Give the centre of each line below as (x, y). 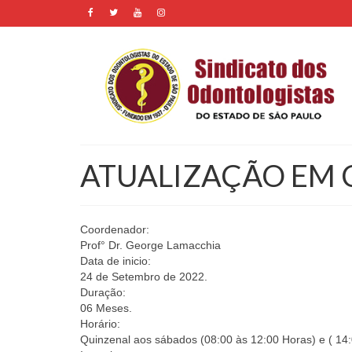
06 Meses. (106, 308)
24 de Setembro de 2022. (144, 277)
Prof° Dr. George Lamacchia (150, 246)
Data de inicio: (115, 261)
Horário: (100, 324)
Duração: (103, 293)
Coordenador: (115, 230)
